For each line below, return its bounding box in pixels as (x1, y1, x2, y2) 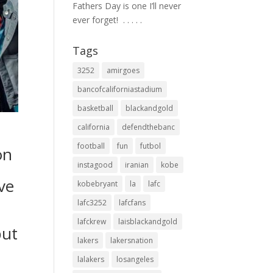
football (77, 141, 105, 151)
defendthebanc (122, 122, 175, 132)
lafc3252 (77, 197, 107, 208)
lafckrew (77, 216, 107, 227)
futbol (140, 141, 161, 151)
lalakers (77, 254, 105, 264)
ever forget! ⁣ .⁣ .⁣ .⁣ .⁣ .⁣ (73, 14, 143, 26)
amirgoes (107, 65, 140, 76)
